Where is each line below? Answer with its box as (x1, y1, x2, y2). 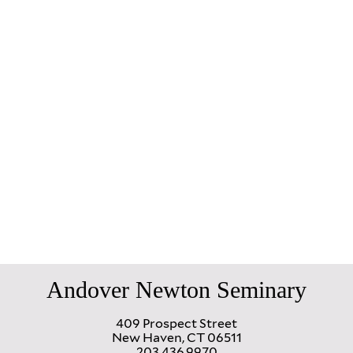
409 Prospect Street (116, 315, 237, 331)
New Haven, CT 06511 (111, 329, 242, 345)
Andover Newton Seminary (46, 276, 307, 303)
